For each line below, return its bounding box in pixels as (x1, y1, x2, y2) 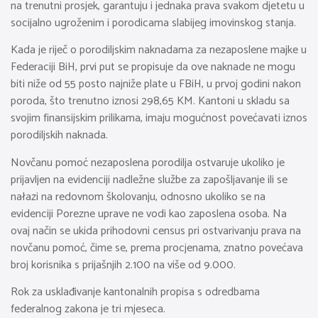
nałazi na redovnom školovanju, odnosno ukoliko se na (11, 187, 265, 207)
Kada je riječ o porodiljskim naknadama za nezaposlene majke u (11, 40, 307, 60)
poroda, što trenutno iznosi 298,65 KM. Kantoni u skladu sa (11, 92, 290, 111)
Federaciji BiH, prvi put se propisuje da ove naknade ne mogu (11, 57, 295, 77)
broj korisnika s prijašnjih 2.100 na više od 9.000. (11, 255, 236, 275)
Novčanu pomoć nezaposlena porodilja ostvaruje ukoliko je (11, 153, 285, 172)
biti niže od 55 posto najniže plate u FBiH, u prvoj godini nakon (11, 75, 301, 94)
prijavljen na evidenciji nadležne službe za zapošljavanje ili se (11, 170, 287, 190)
